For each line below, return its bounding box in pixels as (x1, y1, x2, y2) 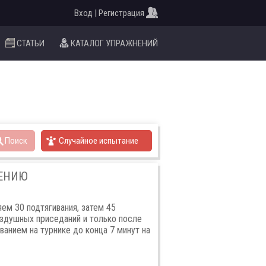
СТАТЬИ (16, 38, 45, 49)
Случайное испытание (57, 135, 138, 146)
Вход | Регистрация (74, 8, 144, 18)
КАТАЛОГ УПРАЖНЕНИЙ (71, 38, 158, 49)
